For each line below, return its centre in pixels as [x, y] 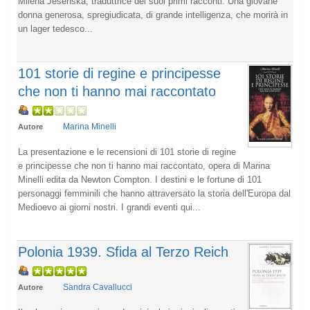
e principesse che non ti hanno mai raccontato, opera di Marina [144, 165]
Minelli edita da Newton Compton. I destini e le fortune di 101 [140, 179]
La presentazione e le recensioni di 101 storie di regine [127, 152]
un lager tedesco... [55, 28]
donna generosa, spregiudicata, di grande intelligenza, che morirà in [153, 15]
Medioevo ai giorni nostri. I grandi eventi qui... [109, 207]
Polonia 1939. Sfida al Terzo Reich [123, 252]
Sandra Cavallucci [98, 287]
